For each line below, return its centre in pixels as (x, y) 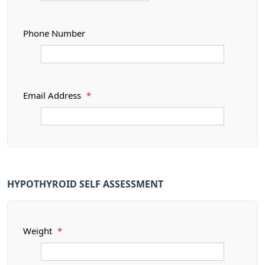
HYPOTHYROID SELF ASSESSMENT (85, 184)
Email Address (53, 96)
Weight (39, 231)
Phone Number (54, 33)
